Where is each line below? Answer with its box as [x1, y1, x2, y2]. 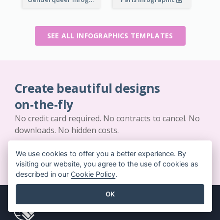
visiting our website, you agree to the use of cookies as [16, 160, 198, 168]
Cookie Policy [71, 170, 115, 179]
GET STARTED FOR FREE [68, 150, 152, 160]
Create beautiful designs [15, 80, 160, 96]
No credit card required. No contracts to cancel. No [15, 112, 200, 124]
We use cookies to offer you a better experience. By [16, 149, 186, 158]
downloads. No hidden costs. [15, 124, 119, 136]
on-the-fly [15, 96, 73, 112]
